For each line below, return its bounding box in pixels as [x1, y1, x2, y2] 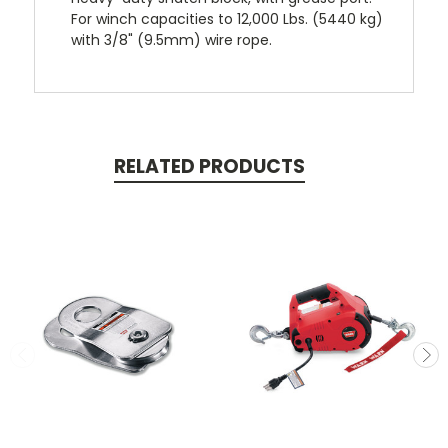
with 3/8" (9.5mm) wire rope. [71, 29, 273, 50]
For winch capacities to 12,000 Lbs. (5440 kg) [71, 8, 384, 29]
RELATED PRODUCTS [113, 152, 305, 180]
